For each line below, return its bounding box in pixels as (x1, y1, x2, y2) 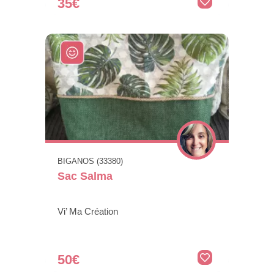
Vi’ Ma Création (57, 206, 118, 217)
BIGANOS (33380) (57, 157, 123, 166)
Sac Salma (57, 170, 113, 183)
